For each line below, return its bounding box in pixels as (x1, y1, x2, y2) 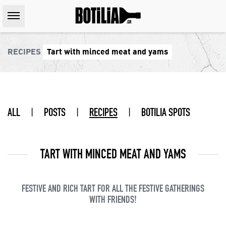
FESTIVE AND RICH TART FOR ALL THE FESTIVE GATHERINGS (22, 182, 204, 194)
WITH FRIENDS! (89, 193, 137, 205)
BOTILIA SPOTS (141, 106, 190, 119)
